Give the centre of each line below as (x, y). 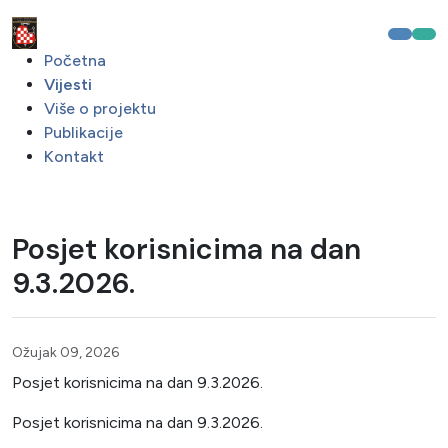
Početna (75, 60)
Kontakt (74, 156)
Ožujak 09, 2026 (65, 352)
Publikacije (83, 132)
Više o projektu (100, 108)
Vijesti (68, 84)
